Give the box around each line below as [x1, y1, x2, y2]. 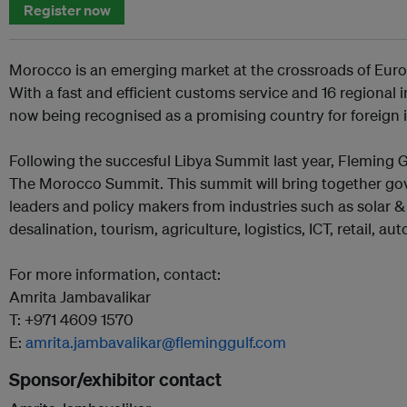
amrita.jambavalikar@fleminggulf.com [25, 333, 286, 352]
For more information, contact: [9, 264, 221, 283]
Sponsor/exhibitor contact [9, 368, 222, 391]
